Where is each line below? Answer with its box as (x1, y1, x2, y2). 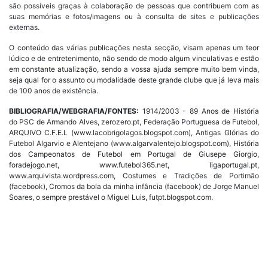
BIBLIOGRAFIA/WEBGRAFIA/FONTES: (9, 106, 139, 115)
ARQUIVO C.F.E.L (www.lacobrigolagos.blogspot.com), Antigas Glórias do (9, 127, 259, 137)
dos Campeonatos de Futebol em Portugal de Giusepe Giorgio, (9, 149, 259, 159)
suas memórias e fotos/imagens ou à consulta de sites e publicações (9, 11, 259, 21)
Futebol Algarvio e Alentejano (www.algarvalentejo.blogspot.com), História (9, 138, 259, 148)
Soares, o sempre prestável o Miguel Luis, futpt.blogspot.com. (9, 192, 213, 202)
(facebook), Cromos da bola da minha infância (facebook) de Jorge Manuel (9, 181, 259, 191)
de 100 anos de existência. (9, 86, 98, 95)
